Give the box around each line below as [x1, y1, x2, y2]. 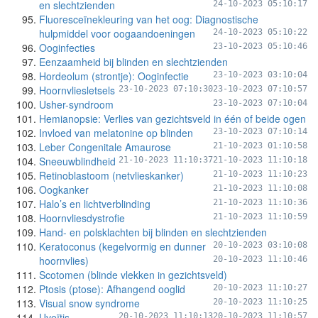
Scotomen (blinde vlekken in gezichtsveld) [39, 268, 227, 282]
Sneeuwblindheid [39, 154, 116, 168]
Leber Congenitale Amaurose [39, 140, 171, 154]
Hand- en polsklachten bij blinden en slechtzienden [39, 225, 267, 239]
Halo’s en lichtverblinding [39, 197, 150, 211]
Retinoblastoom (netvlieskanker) [39, 168, 184, 182]
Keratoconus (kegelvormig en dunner [39, 239, 206, 253]
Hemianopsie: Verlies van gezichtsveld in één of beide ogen [39, 111, 306, 126]
